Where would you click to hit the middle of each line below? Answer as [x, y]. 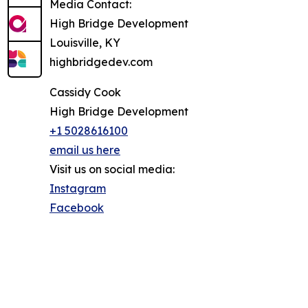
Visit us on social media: [112, 169]
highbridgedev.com [101, 62]
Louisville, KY [85, 43]
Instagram [78, 189]
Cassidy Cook [85, 92]
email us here [85, 150]
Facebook [77, 208]
